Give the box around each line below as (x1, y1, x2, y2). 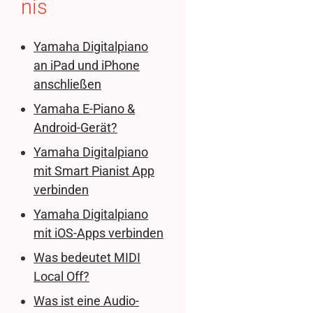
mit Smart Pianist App (34, 163, 154, 178)
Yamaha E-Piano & (34, 101, 135, 116)
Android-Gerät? (34, 119, 117, 135)
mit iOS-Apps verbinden (34, 225, 163, 240)
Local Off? (34, 268, 89, 284)
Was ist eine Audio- (34, 293, 139, 308)
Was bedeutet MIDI (34, 249, 140, 265)
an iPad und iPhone (34, 57, 140, 73)
